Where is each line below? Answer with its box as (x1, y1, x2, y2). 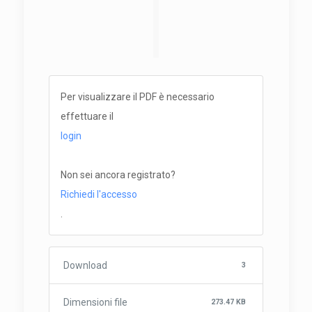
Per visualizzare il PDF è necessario (60, 91, 214, 102)
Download (63, 260, 107, 271)
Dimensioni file (63, 297, 127, 308)
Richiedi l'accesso (60, 189, 137, 200)
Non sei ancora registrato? (60, 169, 175, 180)
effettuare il (60, 111, 114, 122)
